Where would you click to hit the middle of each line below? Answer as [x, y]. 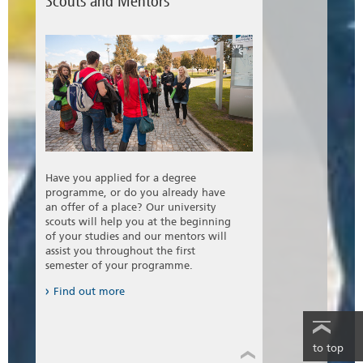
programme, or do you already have [135, 193]
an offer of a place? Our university [131, 207]
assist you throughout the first [120, 251]
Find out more [89, 292]
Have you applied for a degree [121, 178]
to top [328, 348]
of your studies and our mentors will [136, 237]
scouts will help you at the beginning [138, 222]
